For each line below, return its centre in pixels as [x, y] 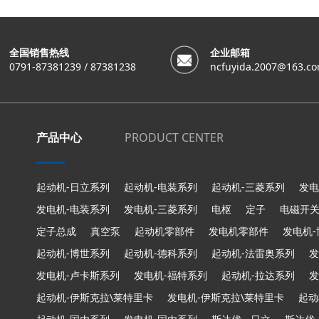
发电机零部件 [238, 231]
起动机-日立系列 [73, 187]
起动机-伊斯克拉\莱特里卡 [94, 297]
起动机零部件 [164, 231]
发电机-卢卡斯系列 [78, 275]
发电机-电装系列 [73, 209]
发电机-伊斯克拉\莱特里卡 [225, 297]
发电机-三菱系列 [160, 209]
